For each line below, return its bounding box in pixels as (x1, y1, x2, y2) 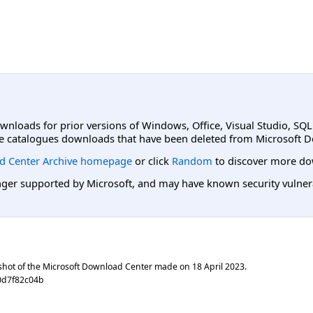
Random (172, 153, 212, 168)
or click (132, 153, 172, 168)
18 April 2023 (192, 260, 245, 272)
